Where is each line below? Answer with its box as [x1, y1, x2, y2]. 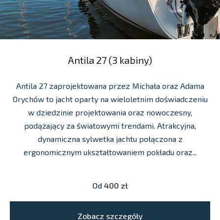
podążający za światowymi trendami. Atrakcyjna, [24, 121, 196, 131]
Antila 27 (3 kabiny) [68, 54, 152, 66]
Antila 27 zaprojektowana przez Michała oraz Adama [16, 81, 204, 91]
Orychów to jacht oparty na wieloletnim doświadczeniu [12, 94, 208, 104]
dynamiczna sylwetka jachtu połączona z [37, 134, 183, 144]
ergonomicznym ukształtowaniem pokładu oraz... [23, 147, 197, 157]
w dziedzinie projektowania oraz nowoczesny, [28, 108, 192, 117]
